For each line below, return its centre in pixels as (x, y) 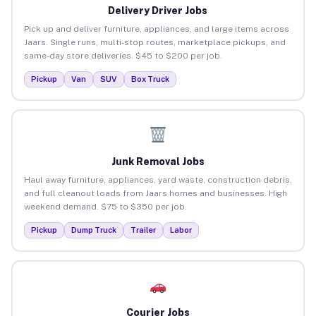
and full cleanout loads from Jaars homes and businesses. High (155, 193)
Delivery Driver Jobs (158, 10)
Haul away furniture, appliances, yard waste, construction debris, (158, 180)
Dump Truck (93, 230)
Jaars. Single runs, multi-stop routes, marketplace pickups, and (154, 42)
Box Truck (150, 79)
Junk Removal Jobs (158, 161)
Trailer (143, 230)
